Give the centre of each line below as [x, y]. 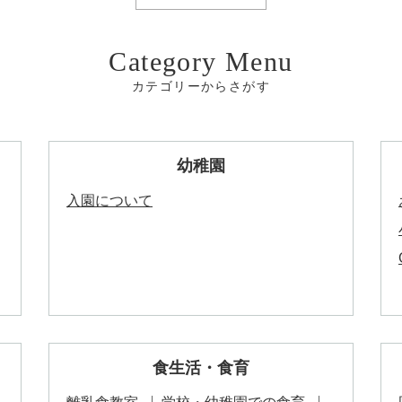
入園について [109, 201]
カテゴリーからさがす [201, 87]
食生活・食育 [201, 368]
